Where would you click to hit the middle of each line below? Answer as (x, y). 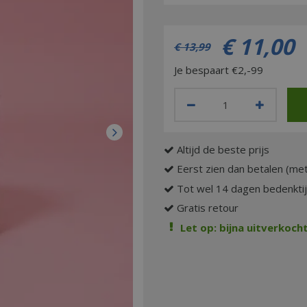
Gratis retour (208, 208)
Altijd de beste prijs (223, 149)
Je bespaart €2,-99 (219, 70)
